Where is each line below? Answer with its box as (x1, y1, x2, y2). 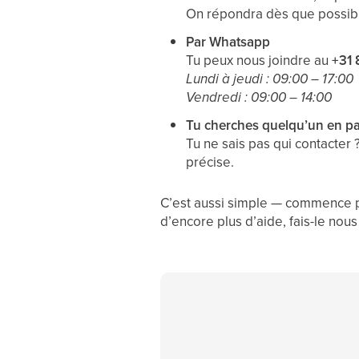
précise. (185, 152, 234, 171)
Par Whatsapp (185, 32, 270, 51)
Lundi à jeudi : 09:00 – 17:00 (185, 69, 353, 89)
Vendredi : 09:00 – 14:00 (185, 87, 332, 107)
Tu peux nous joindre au (185, 50, 332, 70)
